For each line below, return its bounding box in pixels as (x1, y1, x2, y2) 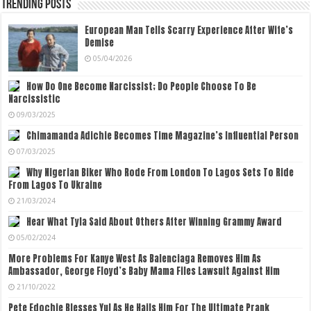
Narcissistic (8, 92, 61, 106)
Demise (85, 35, 115, 49)
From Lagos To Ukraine (8, 178, 103, 192)
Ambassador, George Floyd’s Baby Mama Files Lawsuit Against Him (8, 264, 280, 278)
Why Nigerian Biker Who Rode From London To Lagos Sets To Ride (26, 165, 294, 179)
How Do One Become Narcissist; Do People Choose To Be (26, 79, 257, 93)
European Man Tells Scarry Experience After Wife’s (85, 23, 294, 37)
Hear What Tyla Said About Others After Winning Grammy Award (26, 215, 283, 228)
